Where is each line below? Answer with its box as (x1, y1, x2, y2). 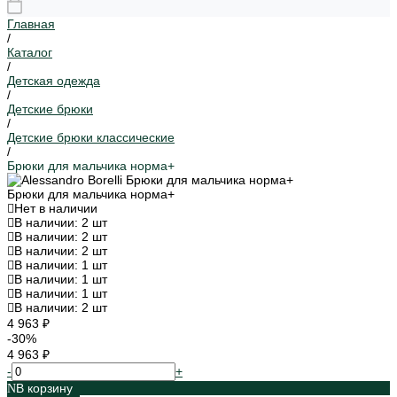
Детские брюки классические (7, 130, 175, 144)
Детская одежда (7, 74, 100, 88)
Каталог (7, 45, 52, 59)
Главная (7, 17, 55, 31)
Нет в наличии (14, 201, 97, 215)
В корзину (16, 381, 73, 395)
